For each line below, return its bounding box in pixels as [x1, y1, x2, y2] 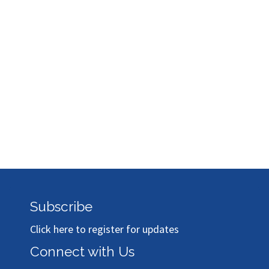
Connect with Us [30, 244, 134, 260]
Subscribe [30, 199, 92, 215]
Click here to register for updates [30, 222, 179, 237]
